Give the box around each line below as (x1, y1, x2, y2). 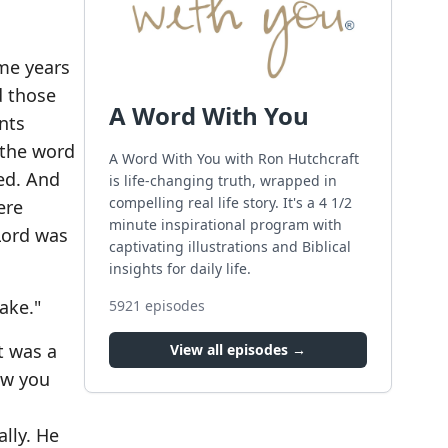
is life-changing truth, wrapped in (109, 170, 337, 190)
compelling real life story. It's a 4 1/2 (109, 192, 352, 212)
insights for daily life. (109, 258, 251, 278)
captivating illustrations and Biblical (109, 236, 351, 256)
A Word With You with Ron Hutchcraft (109, 148, 359, 168)
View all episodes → (170, 339, 306, 359)
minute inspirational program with (109, 214, 342, 234)
